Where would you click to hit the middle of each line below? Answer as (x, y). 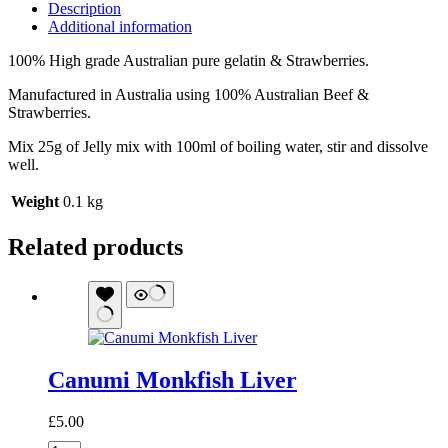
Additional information (120, 26)
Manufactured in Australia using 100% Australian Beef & (188, 94)
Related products (95, 246)
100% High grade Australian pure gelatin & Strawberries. (188, 60)
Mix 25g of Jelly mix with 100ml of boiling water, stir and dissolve (218, 146)
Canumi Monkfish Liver (172, 379)
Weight (35, 201)
